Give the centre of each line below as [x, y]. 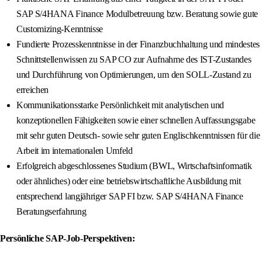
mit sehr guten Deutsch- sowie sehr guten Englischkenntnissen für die [138, 136]
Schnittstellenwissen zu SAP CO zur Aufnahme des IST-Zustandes [134, 60]
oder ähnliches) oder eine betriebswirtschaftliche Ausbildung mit [129, 181]
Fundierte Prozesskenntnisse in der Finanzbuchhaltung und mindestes [138, 44]
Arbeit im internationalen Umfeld [75, 151]
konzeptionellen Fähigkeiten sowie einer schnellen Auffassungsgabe [136, 120]
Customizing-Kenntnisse [60, 29]
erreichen [33, 90]
